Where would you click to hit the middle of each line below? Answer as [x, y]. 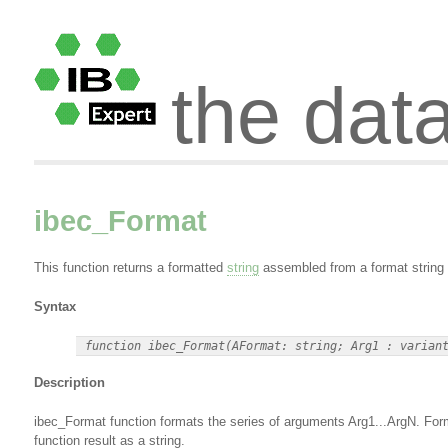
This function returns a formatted [130, 267]
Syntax [54, 306]
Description [69, 383]
